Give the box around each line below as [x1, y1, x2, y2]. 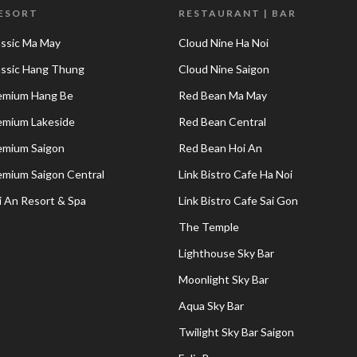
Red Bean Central [178, 115, 266, 128]
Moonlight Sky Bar [178, 273, 269, 286]
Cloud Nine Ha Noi [178, 36, 269, 49]
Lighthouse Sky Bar [178, 246, 274, 260]
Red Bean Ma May [178, 88, 267, 102]
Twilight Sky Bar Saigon [178, 325, 294, 339]
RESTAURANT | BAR [178, 7, 296, 19]
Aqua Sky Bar [178, 299, 244, 312]
